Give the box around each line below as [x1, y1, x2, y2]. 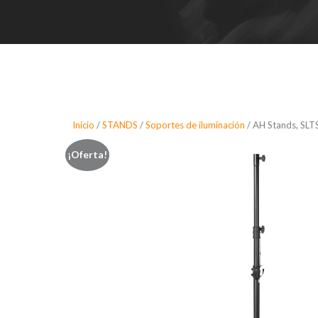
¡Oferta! [67, 148, 107, 161]
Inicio [72, 119, 94, 131]
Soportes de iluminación [146, 119, 245, 131]
